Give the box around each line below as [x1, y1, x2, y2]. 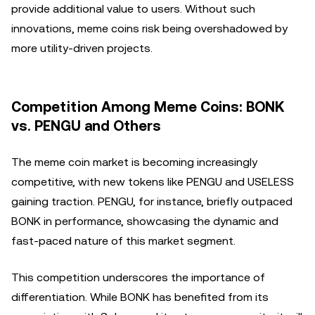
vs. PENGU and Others [11, 117, 161, 134]
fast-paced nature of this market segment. [11, 234, 236, 247]
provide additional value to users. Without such [11, 2, 255, 15]
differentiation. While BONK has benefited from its [11, 290, 269, 304]
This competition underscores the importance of [11, 271, 265, 284]
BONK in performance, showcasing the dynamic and [11, 214, 278, 228]
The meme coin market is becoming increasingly [11, 155, 257, 169]
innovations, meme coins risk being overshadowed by [11, 22, 288, 35]
